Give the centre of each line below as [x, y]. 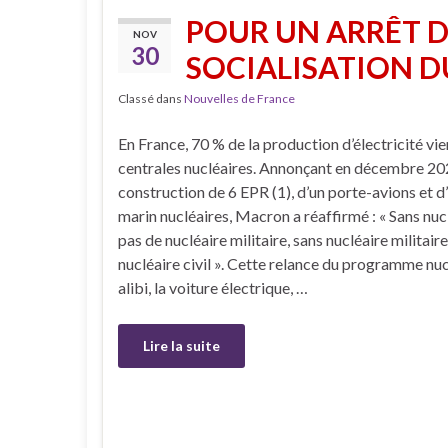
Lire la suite [181, 345]
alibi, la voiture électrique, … [213, 287]
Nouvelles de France [239, 98]
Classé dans [151, 98]
